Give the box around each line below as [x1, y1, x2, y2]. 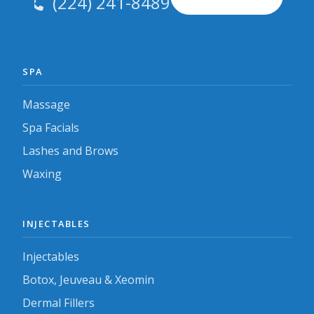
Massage [22, 96, 70, 112]
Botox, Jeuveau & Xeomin [22, 272, 154, 288]
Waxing [22, 166, 62, 182]
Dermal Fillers [22, 295, 95, 311]
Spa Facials [22, 119, 79, 135]
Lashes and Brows [22, 142, 118, 158]
